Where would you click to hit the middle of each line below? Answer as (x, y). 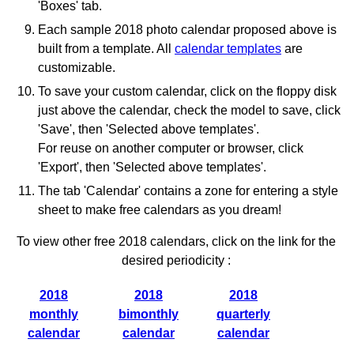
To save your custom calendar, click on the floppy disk (187, 91)
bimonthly (149, 314)
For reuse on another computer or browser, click (171, 148)
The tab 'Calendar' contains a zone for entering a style (188, 191)
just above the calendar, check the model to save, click (189, 110)
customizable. (77, 68)
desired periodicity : (176, 260)
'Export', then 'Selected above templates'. (152, 167)
